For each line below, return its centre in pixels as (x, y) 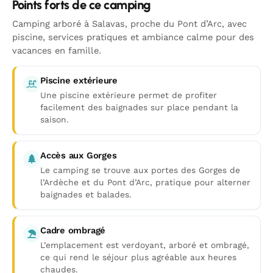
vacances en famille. (57, 51)
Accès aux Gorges (79, 155)
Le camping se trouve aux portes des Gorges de (140, 170)
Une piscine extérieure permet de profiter (129, 95)
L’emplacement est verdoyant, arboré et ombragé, (145, 245)
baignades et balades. (86, 194)
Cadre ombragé (73, 230)
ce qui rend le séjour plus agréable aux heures (138, 257)
